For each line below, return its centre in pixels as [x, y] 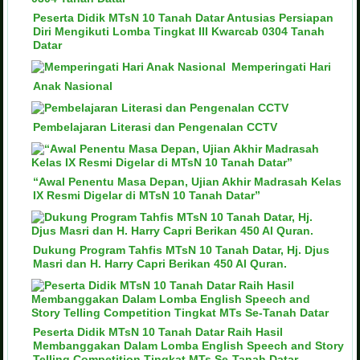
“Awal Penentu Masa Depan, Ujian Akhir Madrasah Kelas [188, 182]
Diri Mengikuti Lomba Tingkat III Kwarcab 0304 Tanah [179, 32]
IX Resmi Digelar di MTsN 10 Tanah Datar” [147, 196]
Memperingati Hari [282, 67]
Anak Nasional [73, 86]
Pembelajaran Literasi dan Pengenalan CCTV [155, 127]
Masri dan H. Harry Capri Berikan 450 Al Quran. [160, 264]
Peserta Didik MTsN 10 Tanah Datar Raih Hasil [158, 332]
